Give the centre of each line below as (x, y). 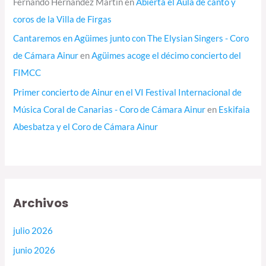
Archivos (41, 203)
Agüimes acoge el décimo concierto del (167, 56)
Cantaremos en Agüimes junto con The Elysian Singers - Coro (131, 39)
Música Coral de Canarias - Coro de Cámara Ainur (110, 110)
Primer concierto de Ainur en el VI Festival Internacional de (128, 93)
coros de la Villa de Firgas (63, 19)
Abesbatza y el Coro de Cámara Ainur (86, 127)
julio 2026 (33, 231)
